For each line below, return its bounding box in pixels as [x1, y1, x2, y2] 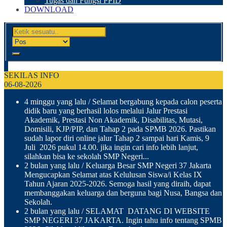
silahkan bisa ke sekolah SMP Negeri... [24, 152, 149, 161]
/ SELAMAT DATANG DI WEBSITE [80, 206, 210, 215]
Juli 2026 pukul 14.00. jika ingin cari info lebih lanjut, [24, 142, 198, 152]
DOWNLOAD [24, 5, 73, 14]
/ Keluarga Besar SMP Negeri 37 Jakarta [80, 161, 211, 170]
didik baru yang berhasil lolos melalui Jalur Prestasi [24, 106, 187, 115]
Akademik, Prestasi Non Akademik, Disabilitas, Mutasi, [24, 115, 203, 124]
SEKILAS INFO [4, 70, 59, 80]
